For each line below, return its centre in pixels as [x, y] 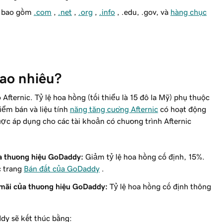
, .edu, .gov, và [143, 12]
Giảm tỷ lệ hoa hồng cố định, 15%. [144, 157]
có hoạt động [182, 109]
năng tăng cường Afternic [114, 109]
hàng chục [189, 12]
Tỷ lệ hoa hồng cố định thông [159, 186]
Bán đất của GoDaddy [62, 168]
